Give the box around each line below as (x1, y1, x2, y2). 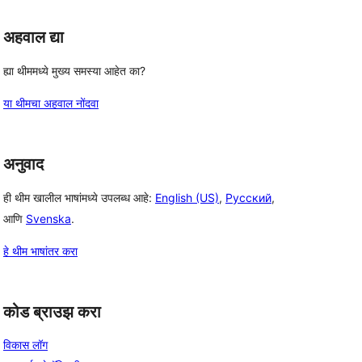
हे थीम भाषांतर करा (3, 243, 78, 258)
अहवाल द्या (3, 27, 64, 48)
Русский (225, 190, 271, 204)
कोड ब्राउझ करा (3, 301, 101, 322)
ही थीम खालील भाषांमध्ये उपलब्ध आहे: (3, 190, 155, 204)
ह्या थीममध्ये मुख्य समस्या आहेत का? (3, 64, 145, 78)
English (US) (155, 190, 219, 204)
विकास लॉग (3, 338, 48, 352)
